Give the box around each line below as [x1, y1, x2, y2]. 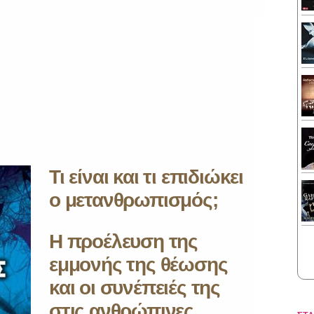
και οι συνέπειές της [49, 277, 221, 299]
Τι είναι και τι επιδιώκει [49, 166, 243, 188]
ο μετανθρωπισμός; [49, 189, 218, 211]
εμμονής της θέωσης [49, 254, 228, 275]
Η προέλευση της [49, 231, 198, 252]
